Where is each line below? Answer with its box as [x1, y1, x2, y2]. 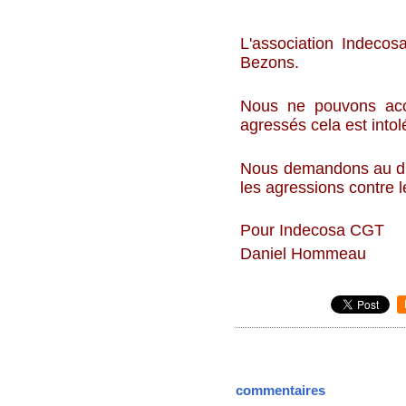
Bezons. [240, 53, 300, 72]
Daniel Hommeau [240, 245, 367, 264]
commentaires [236, 382, 326, 398]
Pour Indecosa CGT [240, 221, 385, 240]
